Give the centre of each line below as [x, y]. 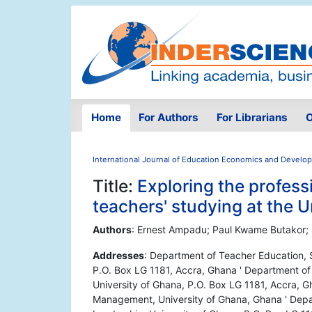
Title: [115, 186]
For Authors [169, 118]
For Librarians [252, 118]
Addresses [118, 256]
